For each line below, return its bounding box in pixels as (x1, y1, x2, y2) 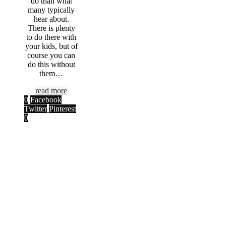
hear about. (33, 14, 69, 23)
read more (35, 86, 68, 95)
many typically (28, 5, 75, 14)
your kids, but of (25, 41, 78, 50)
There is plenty (27, 23, 75, 32)
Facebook (30, 95, 62, 104)
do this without (27, 60, 75, 69)
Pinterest (49, 104, 76, 113)
